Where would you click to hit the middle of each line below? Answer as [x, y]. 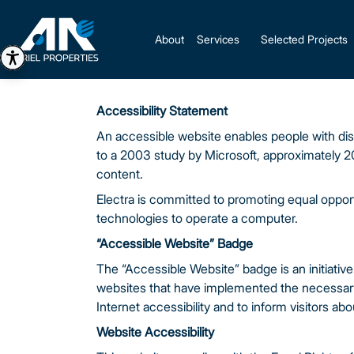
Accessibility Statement [162, 111]
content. [120, 174]
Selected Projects [305, 40]
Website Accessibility [155, 332]
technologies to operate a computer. [197, 218]
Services [218, 40]
